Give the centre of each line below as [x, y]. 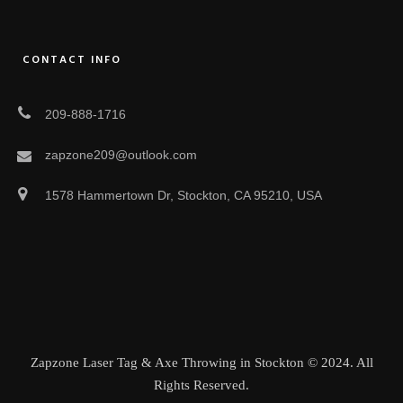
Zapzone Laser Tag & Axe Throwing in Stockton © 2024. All [201, 362]
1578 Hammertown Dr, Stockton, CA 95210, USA [184, 195]
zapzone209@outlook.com [121, 154]
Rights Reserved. [201, 385]
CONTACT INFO [72, 60]
